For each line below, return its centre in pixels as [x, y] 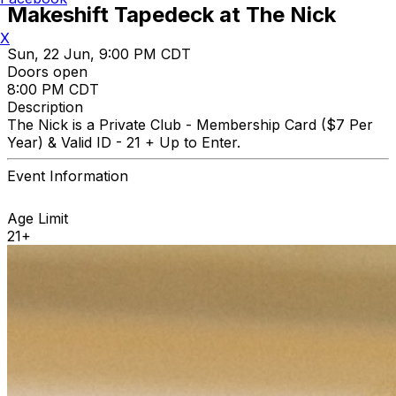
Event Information [68, 175]
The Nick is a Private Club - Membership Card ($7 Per [190, 124]
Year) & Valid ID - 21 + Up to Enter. [126, 142]
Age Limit [38, 218]
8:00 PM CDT [53, 89]
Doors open [47, 71]
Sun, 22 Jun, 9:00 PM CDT [99, 53]
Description [45, 107]
